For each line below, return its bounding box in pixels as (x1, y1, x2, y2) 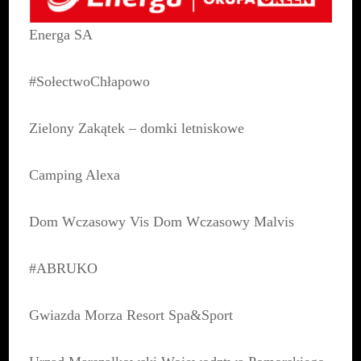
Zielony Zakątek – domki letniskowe (29, 120, 245, 137)
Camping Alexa (29, 167, 121, 184)
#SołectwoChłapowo (29, 73, 151, 90)
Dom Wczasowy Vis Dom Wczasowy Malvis (29, 214, 295, 230)
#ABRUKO (29, 260, 98, 277)
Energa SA (29, 27, 93, 44)
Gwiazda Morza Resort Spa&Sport (29, 307, 234, 324)
